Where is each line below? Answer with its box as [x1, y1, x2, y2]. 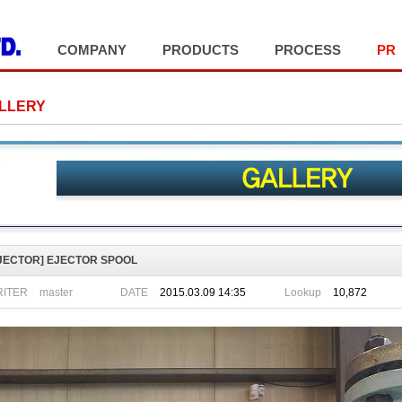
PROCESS [275, 42, 341, 57]
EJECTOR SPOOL [44, 254, 137, 267]
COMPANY [57, 42, 127, 57]
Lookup [284, 285, 321, 299]
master [39, 286, 73, 300]
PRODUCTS [162, 42, 239, 57]
